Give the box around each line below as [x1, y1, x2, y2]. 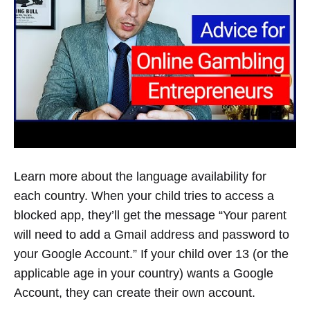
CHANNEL [12, 26, 53, 35]
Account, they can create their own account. [14, 286, 255, 300]
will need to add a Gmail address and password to [14, 228, 289, 241]
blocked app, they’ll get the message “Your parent [14, 208, 286, 222]
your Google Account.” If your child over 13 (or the [14, 247, 289, 261]
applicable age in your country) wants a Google [14, 266, 273, 280]
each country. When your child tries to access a [14, 189, 274, 203]
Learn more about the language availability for [14, 170, 266, 183]
